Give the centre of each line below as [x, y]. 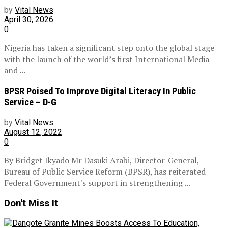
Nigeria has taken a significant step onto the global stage [109, 48]
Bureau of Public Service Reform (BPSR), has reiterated [105, 171]
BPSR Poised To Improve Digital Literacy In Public [100, 91]
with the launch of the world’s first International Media [107, 59]
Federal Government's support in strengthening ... [97, 182]
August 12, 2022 [33, 132]
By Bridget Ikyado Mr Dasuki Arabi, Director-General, [102, 160]
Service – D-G [30, 103]
